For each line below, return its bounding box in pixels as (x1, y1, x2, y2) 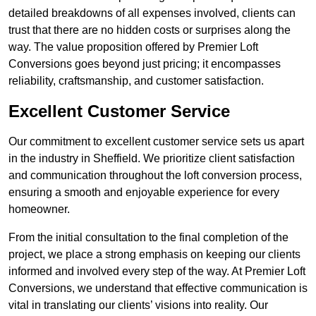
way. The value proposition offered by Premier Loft (8, 41, 258, 54)
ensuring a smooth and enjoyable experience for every (8, 186, 279, 199)
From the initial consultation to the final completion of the (8, 231, 288, 244)
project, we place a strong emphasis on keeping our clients (8, 248, 300, 261)
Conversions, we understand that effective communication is (8, 282, 308, 295)
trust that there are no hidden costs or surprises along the (8, 24, 291, 37)
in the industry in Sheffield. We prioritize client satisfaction (8, 152, 295, 165)
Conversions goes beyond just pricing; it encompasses (8, 58, 281, 71)
